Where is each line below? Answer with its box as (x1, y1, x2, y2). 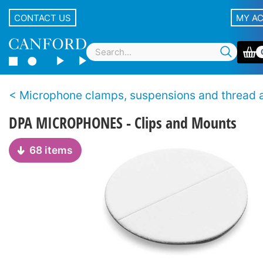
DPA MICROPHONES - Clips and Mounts (9, 112, 237, 133)
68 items (29, 143, 73, 156)
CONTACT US (14, 12, 71, 23)
